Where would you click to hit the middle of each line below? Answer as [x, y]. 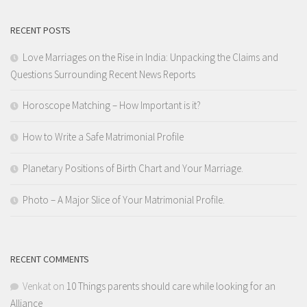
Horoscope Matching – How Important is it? [112, 105]
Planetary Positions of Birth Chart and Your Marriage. [133, 168]
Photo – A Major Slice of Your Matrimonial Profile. [124, 199]
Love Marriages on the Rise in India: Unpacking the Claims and [150, 57]
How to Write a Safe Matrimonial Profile [103, 136]
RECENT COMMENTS [50, 259]
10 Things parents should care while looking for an [171, 286]
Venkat [37, 286]
